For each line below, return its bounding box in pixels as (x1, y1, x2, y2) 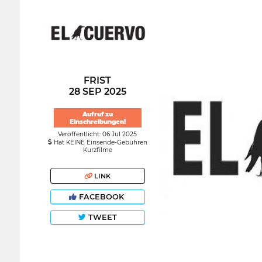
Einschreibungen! (69, 118, 126, 126)
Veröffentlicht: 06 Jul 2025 (58, 130, 137, 139)
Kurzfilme (82, 146, 112, 154)
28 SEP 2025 (68, 85, 126, 97)
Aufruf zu (82, 110, 113, 118)
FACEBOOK (76, 192, 126, 202)
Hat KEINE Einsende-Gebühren (51, 139, 147, 147)
